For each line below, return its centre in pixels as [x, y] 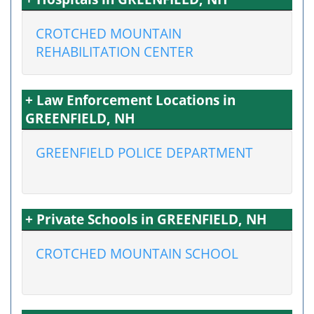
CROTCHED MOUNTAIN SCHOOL [137, 253]
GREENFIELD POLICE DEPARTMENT [144, 152]
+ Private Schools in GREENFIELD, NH [146, 219]
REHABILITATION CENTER [115, 52]
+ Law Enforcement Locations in [130, 100]
